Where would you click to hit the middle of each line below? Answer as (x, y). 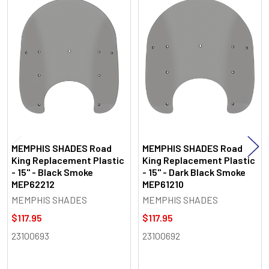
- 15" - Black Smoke (52, 172)
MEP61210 (163, 184)
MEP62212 (33, 184)
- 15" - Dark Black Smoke (194, 172)
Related (29, 24)
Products (34, 43)
